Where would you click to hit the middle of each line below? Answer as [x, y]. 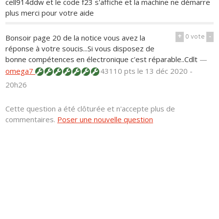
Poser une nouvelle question [105, 119]
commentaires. [32, 119]
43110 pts [118, 71]
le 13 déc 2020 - [165, 71]
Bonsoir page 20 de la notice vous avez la [76, 37]
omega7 [21, 71]
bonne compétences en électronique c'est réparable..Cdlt [102, 59]
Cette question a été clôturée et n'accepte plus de [90, 108]
